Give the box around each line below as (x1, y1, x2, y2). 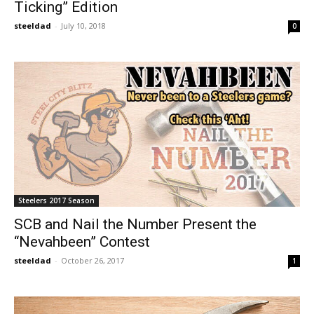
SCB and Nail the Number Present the (14, 216, 257, 233)
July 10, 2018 (61, 20, 106, 32)
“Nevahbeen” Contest (14, 233, 150, 251)
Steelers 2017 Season (18, 196, 95, 206)
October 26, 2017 (61, 255, 124, 266)
